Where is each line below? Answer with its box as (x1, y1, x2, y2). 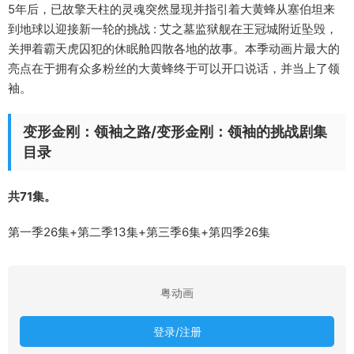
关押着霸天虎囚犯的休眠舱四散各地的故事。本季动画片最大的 (8, 41, 340, 57)
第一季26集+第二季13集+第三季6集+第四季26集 (8, 224, 270, 240)
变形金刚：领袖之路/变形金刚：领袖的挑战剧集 (23, 123, 327, 141)
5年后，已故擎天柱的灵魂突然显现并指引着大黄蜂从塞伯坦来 (8, 2, 335, 17)
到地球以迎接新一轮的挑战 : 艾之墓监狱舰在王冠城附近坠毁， (8, 21, 337, 37)
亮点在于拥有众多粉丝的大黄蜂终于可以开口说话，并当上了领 (8, 61, 340, 77)
